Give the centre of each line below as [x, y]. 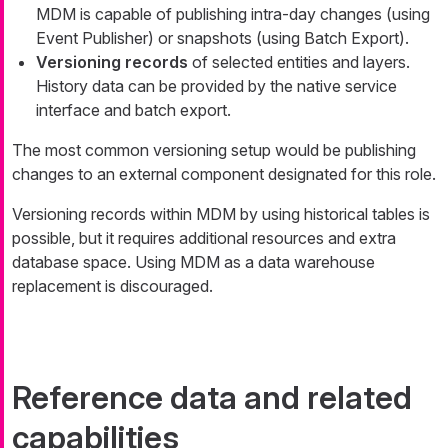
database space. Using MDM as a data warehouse [193, 262]
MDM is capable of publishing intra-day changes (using [233, 14]
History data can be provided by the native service [216, 86]
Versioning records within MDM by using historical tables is [221, 214]
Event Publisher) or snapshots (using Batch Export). [222, 38]
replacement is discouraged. [112, 286]
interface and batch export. [133, 110]
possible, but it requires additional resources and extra [204, 238]
